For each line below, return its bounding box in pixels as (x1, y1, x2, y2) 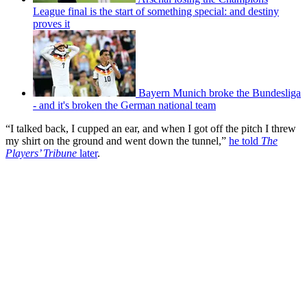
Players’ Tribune (5, 147, 77, 159)
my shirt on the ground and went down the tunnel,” (5, 134, 229, 147)
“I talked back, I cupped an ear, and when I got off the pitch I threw (5, 122, 296, 134)
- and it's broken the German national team (33, 99, 216, 111)
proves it (33, 17, 70, 29)
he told (229, 134, 261, 147)
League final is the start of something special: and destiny (33, 5, 279, 17)
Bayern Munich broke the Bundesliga (138, 86, 301, 99)
